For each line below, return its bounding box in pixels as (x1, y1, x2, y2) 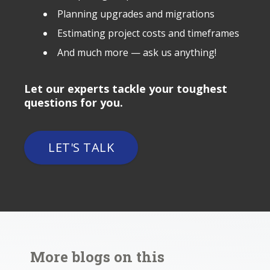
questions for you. (24, 95, 123, 110)
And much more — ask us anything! (57, 46, 216, 59)
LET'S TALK (48, 139, 114, 155)
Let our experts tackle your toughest (24, 81, 227, 96)
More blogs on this (30, 247, 165, 266)
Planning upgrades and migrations (57, 7, 215, 20)
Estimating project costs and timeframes (57, 27, 239, 40)
